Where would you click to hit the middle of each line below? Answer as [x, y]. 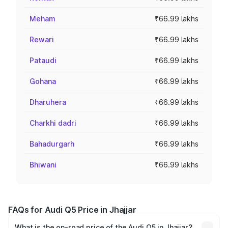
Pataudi [43, 60]
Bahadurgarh [52, 144]
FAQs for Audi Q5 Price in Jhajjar [72, 210]
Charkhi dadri [53, 123]
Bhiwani [43, 165]
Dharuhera [48, 102]
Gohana [43, 81]
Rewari [42, 39]
